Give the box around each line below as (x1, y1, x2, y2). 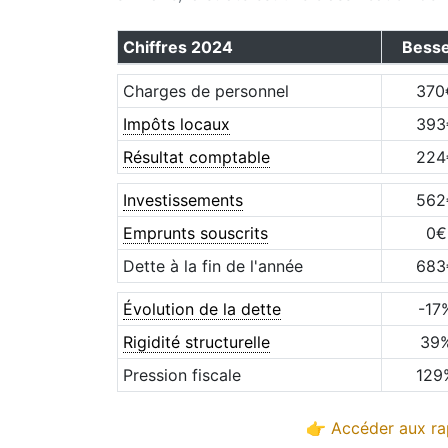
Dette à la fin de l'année (122, 256, 303, 276)
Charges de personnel (122, 81, 289, 101)
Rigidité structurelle (122, 332, 270, 352)
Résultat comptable (122, 147, 270, 167)
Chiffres (122, 37, 191, 57)
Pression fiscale (122, 365, 241, 385)
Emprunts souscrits (122, 223, 268, 243)
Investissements (122, 190, 243, 210)
